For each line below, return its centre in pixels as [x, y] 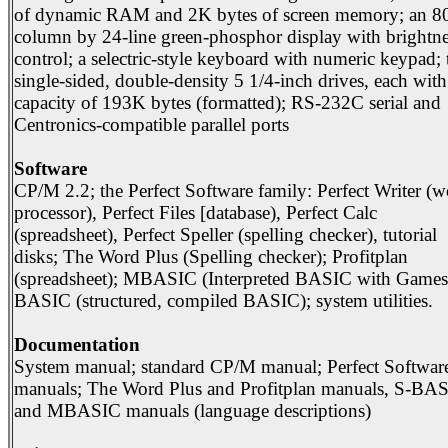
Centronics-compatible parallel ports [151, 125]
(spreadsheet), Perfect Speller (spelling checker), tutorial [225, 235]
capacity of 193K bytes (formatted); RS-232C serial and [227, 103]
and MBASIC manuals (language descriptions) [192, 411]
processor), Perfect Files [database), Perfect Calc [195, 213]
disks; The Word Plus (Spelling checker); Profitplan [211, 257]
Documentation [77, 345]
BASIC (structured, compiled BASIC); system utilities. [223, 301]
